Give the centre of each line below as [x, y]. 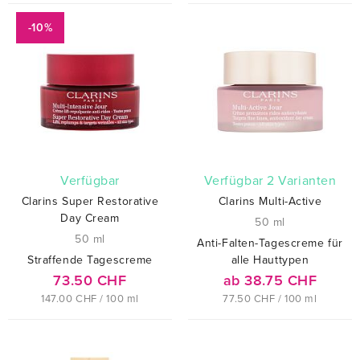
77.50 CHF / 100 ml [270, 299]
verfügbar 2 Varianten [274, 181]
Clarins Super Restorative [90, 202]
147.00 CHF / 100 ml [90, 299]
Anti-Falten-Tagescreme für [270, 243]
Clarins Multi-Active [270, 202]
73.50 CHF [90, 281]
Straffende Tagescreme [90, 260]
